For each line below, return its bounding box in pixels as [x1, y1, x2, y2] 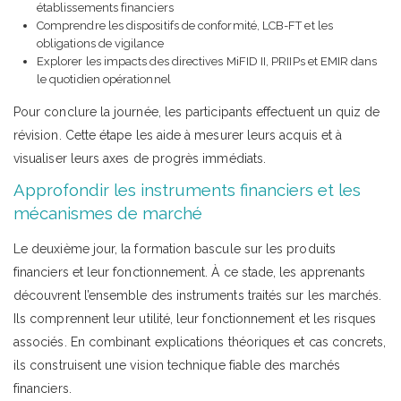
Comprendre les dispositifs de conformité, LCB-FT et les [37, 18, 333, 32]
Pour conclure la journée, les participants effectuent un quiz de [13, 104, 380, 119]
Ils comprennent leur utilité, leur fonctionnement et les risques [13, 311, 377, 326]
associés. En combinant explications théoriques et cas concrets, [13, 334, 387, 349]
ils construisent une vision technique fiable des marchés [13, 357, 340, 372]
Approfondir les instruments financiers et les [13, 180, 361, 200]
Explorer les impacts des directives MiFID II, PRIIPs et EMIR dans [37, 54, 378, 68]
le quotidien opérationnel [37, 72, 171, 86]
